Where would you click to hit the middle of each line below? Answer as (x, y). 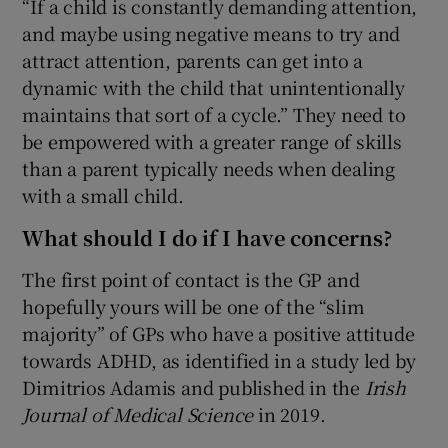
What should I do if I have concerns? (207, 238)
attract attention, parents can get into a (193, 60)
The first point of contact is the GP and (191, 279)
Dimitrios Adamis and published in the (193, 387)
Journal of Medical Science (138, 414)
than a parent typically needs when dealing (209, 168)
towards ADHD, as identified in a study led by (219, 360)
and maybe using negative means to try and (211, 33)
